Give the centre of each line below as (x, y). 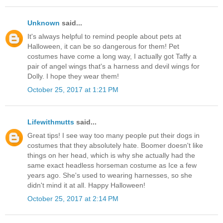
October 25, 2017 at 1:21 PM (73, 90)
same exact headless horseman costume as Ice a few (112, 165)
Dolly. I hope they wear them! (73, 76)
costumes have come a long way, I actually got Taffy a (112, 56)
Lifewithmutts (51, 122)
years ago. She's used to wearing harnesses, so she (110, 175)
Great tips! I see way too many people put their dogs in (113, 135)
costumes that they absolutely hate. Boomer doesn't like (115, 145)
